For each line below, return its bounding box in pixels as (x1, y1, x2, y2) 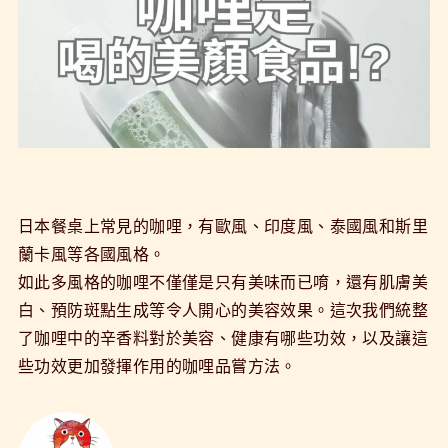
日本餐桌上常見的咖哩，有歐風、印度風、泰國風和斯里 (17, 213, 428, 237)
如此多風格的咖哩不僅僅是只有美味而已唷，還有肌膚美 (17, 269, 428, 293)
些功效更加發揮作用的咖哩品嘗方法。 (17, 353, 297, 377)
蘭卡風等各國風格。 (17, 241, 166, 265)
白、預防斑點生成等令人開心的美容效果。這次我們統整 (17, 297, 428, 321)
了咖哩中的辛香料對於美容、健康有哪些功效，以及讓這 (17, 325, 428, 349)
